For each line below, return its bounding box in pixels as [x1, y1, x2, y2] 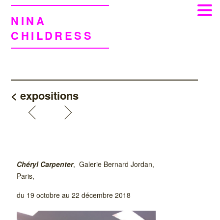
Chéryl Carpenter [17, 159, 74, 169]
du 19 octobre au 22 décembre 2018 [17, 190, 131, 200]
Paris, [17, 171, 35, 181]
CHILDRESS [11, 27, 93, 43]
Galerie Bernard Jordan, [79, 159, 155, 169]
